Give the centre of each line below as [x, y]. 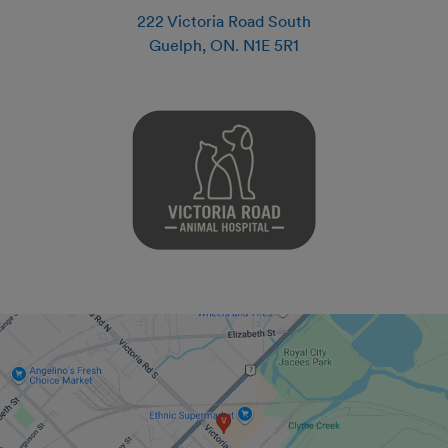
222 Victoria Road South [224, 21]
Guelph [175, 45]
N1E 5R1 [271, 45]
